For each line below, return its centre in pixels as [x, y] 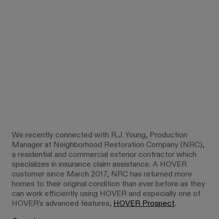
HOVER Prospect [144, 204]
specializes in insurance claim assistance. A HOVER [99, 164]
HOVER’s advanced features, [63, 204]
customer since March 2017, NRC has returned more [102, 174]
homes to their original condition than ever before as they [109, 184]
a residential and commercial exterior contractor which [104, 155]
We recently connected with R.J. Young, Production [99, 135]
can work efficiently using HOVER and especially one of [106, 194]
